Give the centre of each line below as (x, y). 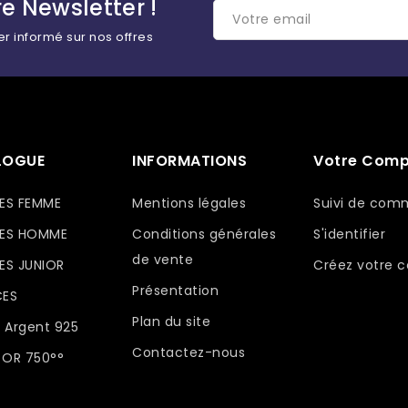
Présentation (176, 291)
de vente (163, 260)
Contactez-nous (189, 352)
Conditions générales (204, 234)
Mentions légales (189, 203)
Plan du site (172, 321)
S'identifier (350, 234)
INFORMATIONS (190, 161)
